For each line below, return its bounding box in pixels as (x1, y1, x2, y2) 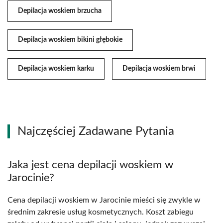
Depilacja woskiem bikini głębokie (18, 36, 122, 44)
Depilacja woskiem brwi (122, 65, 196, 73)
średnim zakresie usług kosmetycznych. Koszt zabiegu (7, 208, 194, 217)
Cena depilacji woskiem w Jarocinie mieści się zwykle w (7, 196, 201, 205)
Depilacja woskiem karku (18, 65, 94, 73)
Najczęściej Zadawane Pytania (17, 125, 174, 138)
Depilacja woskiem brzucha (18, 7, 102, 15)
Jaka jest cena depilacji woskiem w (7, 159, 173, 171)
